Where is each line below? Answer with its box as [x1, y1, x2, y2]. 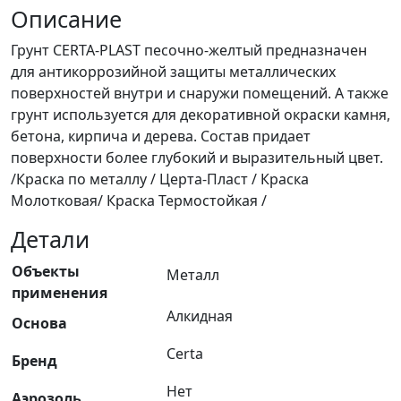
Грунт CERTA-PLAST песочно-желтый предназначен [11, 40, 367, 61]
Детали [11, 224, 90, 255]
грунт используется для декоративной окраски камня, [11, 105, 390, 125]
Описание [11, 4, 122, 35]
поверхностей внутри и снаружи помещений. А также [11, 83, 388, 104]
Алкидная [166, 306, 233, 327]
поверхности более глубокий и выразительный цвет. [11, 148, 383, 168]
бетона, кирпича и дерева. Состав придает [11, 126, 311, 147]
